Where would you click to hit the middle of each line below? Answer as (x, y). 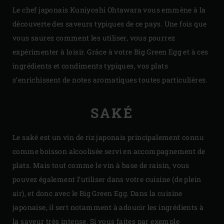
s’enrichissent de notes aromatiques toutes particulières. (110, 80)
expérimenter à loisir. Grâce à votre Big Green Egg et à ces (110, 52)
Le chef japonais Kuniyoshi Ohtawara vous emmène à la (109, 10)
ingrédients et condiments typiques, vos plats (90, 66)
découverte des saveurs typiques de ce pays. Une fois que (110, 24)
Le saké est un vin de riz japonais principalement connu (108, 137)
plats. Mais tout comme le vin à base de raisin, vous (101, 165)
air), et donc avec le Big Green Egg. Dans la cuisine (97, 193)
